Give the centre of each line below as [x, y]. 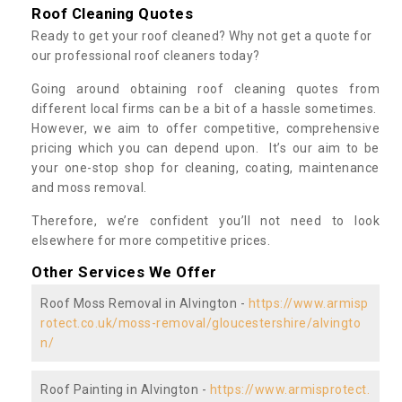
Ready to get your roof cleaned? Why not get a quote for [202, 35]
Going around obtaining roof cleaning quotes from [205, 88]
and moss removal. [91, 187]
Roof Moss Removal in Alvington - [144, 303]
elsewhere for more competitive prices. [151, 240]
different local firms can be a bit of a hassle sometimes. [205, 108]
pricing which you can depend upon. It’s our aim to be [205, 148]
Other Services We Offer [124, 271]
